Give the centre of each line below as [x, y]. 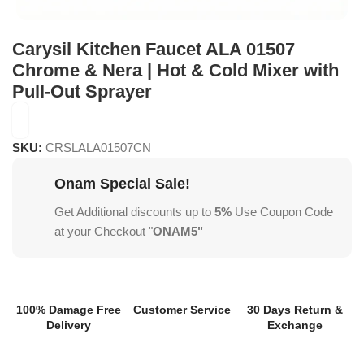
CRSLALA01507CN [98, 147]
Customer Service [182, 309]
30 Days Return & [295, 309]
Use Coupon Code [282, 211]
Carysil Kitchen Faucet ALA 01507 [154, 49]
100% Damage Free [69, 309]
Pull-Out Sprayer [82, 91]
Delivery [69, 325]
